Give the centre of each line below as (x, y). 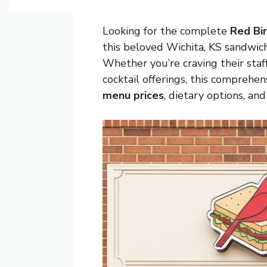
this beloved (134, 47)
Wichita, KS (194, 47)
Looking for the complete (166, 31)
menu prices (133, 95)
